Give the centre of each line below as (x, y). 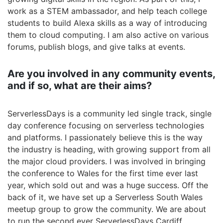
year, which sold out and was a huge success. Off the (108, 185)
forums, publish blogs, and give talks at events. (96, 47)
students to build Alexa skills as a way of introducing (107, 23)
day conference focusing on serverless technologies (106, 125)
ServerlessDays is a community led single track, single (110, 113)
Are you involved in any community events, (111, 74)
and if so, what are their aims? (80, 86)
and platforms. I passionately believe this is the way (105, 137)
